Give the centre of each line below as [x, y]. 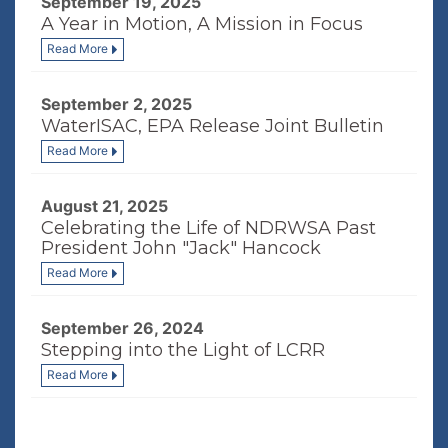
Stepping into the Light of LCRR [183, 350]
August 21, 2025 [104, 206]
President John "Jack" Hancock [181, 248]
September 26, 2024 [122, 328]
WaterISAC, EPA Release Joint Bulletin [212, 126]
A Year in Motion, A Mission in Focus [202, 24]
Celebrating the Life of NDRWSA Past [208, 228]
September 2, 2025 [116, 104]
